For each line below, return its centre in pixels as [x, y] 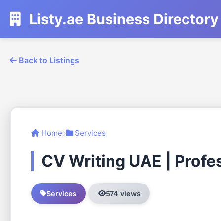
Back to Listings [48, 60]
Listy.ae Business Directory [122, 19]
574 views [123, 193]
